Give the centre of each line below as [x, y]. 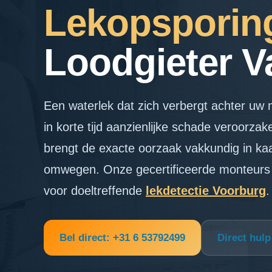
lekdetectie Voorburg [206, 191]
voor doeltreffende [95, 191]
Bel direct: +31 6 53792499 [122, 238]
